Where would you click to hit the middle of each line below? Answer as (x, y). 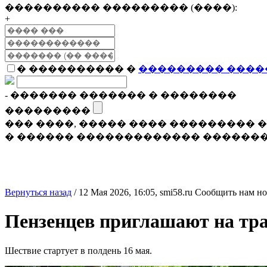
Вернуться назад (38, 192)
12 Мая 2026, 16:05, (119, 192)
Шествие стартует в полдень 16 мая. (78, 250)
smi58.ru (176, 192)
